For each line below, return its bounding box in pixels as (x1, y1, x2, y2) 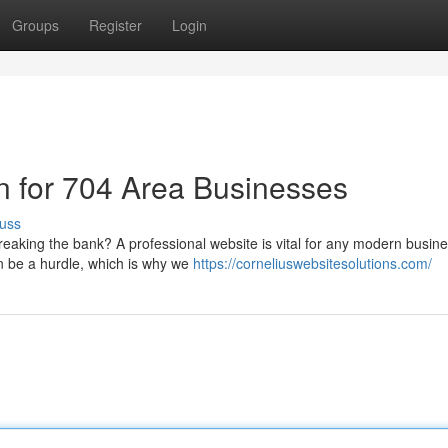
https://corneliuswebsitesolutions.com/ (193, 253, 432, 273)
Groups (12, 15, 59, 35)
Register (89, 15, 142, 35)
